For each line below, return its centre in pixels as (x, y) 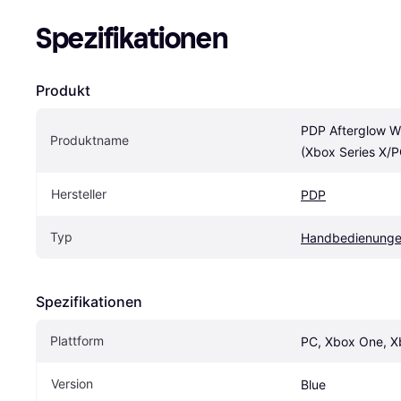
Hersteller (79, 193)
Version (72, 383)
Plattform (77, 340)
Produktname (90, 140)
